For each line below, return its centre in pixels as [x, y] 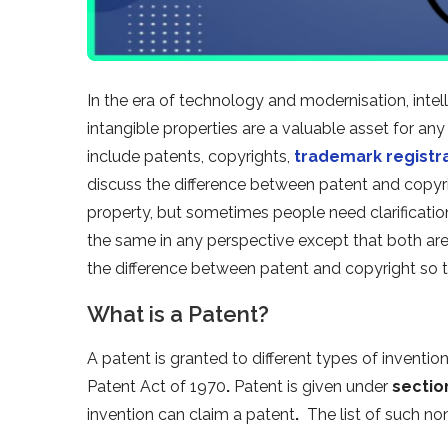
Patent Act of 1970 [156, 386]
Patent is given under [311, 386]
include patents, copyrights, [190, 156]
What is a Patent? [178, 313]
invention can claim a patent [191, 414]
